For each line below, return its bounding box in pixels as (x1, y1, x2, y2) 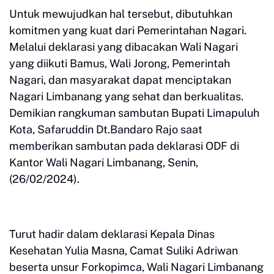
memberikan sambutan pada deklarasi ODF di (9, 139, 239, 152)
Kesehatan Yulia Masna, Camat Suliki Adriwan (9, 244, 238, 257)
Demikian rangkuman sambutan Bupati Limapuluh (9, 106, 259, 119)
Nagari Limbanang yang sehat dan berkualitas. (9, 90, 243, 103)
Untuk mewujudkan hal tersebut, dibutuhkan (9, 7, 232, 20)
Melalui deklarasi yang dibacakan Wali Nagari (9, 40, 238, 53)
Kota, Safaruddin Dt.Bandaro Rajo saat (9, 123, 202, 136)
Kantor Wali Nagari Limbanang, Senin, (9, 156, 198, 169)
